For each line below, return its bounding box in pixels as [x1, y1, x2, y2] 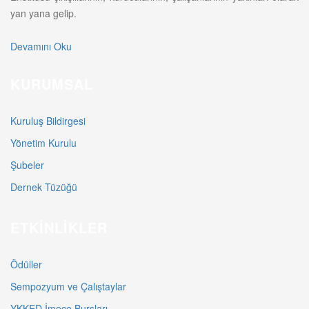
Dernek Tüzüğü [10, 180, 77, 195]
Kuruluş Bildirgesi [10, 114, 86, 128]
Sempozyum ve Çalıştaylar [10, 279, 126, 294]
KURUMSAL [10, 74, 93, 94]
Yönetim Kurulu [10, 136, 77, 150]
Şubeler [10, 158, 44, 172]
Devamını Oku [10, 39, 72, 54]
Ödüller [10, 257, 42, 272]
